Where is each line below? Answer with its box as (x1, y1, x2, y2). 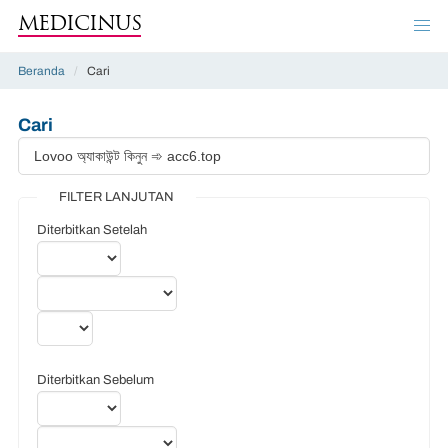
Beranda (18, 62, 65, 80)
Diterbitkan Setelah (37, 220, 147, 239)
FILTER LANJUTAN (59, 187, 174, 206)
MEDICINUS (18, 15, 141, 35)
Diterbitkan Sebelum (37, 369, 154, 389)
